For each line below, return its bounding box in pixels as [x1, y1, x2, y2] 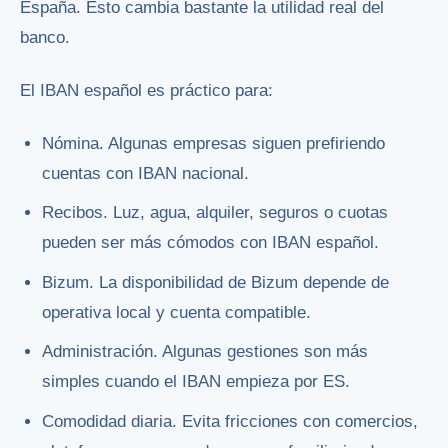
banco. [20, 28, 70, 48]
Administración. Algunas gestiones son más [42, 342, 369, 362]
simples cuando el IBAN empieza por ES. [42, 372, 351, 392]
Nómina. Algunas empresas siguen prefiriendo [42, 134, 386, 154]
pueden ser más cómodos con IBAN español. [42, 233, 380, 253]
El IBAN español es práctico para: [20, 81, 273, 101]
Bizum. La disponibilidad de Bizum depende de [42, 272, 390, 292]
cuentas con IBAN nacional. [42, 164, 250, 184]
